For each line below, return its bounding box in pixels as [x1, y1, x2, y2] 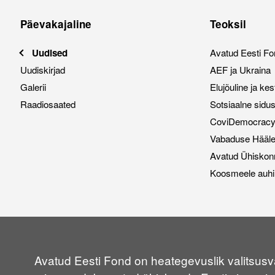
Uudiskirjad [20, 63, 65, 77]
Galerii [20, 80, 46, 94]
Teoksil [209, 17, 246, 32]
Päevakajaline [20, 17, 91, 32]
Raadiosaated [20, 98, 76, 111]
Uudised [31, 46, 68, 60]
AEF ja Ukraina [209, 63, 271, 77]
